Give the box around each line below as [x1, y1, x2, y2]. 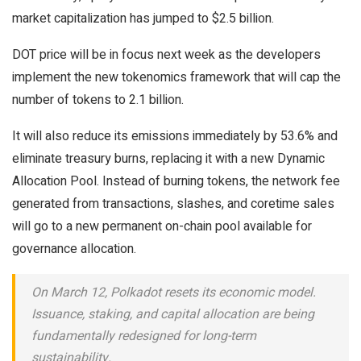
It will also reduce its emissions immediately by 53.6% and [12, 127, 338, 146]
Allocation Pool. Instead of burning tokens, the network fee [12, 172, 340, 191]
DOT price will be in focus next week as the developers [12, 45, 321, 64]
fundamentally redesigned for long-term [31, 326, 256, 346]
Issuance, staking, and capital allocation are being [31, 305, 314, 324]
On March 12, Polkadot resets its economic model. [31, 283, 316, 302]
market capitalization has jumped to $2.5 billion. [12, 9, 274, 28]
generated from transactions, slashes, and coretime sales [12, 194, 334, 214]
